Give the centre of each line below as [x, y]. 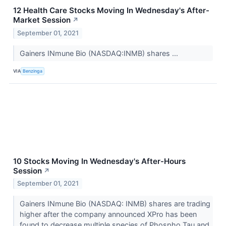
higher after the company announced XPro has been [108, 214]
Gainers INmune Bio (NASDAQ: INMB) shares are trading [115, 204]
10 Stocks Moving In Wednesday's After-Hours [99, 161]
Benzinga [33, 71]
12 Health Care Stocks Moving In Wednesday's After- [111, 10]
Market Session [42, 20]
